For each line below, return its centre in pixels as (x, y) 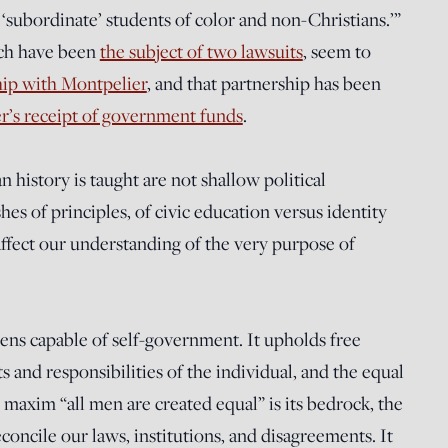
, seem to (336, 51)
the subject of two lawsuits (201, 51)
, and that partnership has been (263, 83)
